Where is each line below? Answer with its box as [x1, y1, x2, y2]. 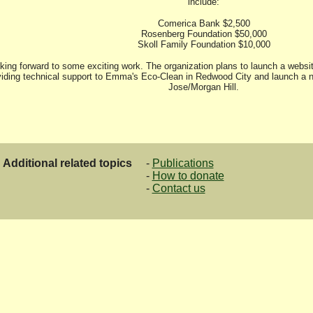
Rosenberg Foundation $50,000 [140, 29, 267, 39]
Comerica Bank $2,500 [157, 18, 250, 29]
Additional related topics [2, 157, 132, 169]
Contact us [152, 182, 205, 194]
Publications [152, 157, 214, 169]
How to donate [152, 170, 224, 182]
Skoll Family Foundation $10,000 [137, 39, 270, 50]
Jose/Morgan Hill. [168, 82, 239, 92]
